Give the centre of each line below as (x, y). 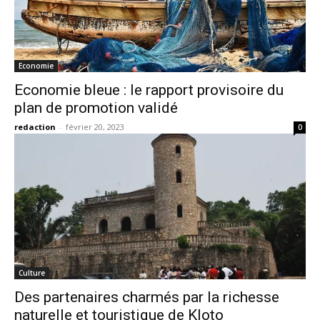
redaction (35, 127)
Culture (32, 273)
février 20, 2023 (95, 127)
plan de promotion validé (96, 108)
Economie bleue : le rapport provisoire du (149, 90)
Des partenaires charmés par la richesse (147, 297)
